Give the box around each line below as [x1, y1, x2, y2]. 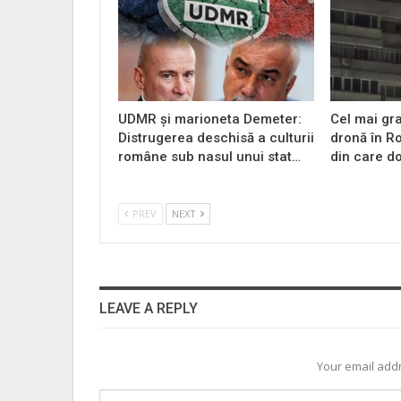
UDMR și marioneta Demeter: [118, 110, 302, 127]
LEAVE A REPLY [99, 299, 198, 317]
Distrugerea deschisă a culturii [118, 129, 314, 146]
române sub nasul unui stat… [118, 148, 301, 165]
